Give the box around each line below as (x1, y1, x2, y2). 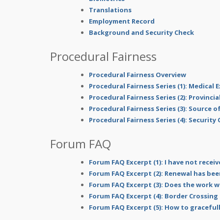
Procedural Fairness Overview (89, 70, 186, 79)
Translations (89, 5, 132, 14)
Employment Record (89, 17, 155, 26)
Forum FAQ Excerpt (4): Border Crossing (89, 192, 218, 200)
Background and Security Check (89, 28, 194, 37)
